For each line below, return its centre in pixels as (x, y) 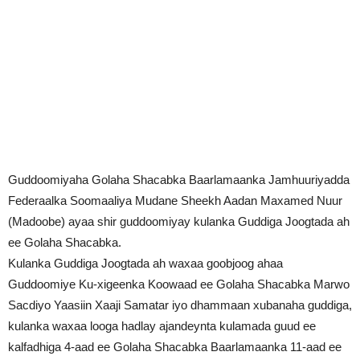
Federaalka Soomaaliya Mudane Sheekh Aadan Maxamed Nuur (175, 200)
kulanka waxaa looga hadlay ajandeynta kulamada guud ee (162, 325)
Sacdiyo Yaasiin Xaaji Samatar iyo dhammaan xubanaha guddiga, (180, 305)
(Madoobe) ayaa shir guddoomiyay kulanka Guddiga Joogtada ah (179, 221)
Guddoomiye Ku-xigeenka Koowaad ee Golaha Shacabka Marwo (179, 284)
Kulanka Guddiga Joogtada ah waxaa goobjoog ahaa (145, 263)
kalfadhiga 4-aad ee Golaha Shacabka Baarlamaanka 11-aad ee (175, 346)
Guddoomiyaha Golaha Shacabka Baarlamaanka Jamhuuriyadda (179, 179)
